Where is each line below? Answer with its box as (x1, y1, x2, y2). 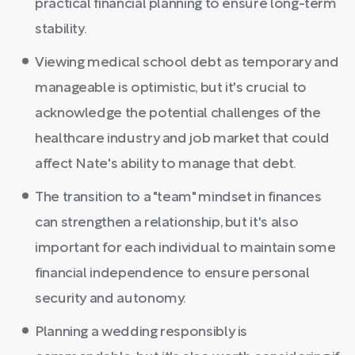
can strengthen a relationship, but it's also (35, 216, 299, 230)
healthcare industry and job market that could (35, 132, 330, 146)
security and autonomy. (35, 292, 187, 306)
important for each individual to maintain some (35, 242, 336, 255)
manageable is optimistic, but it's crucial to (35, 82, 307, 95)
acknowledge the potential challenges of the (35, 107, 321, 120)
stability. (35, 23, 87, 36)
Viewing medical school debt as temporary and (35, 56, 339, 70)
